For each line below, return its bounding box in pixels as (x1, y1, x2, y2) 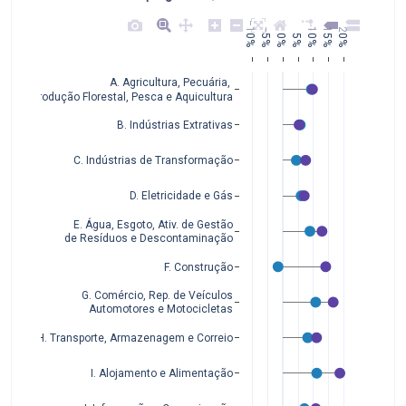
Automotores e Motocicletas (88, 303, 233, 316)
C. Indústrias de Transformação (72, 154, 233, 168)
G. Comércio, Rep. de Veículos (81, 289, 233, 303)
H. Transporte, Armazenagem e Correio (36, 332, 233, 345)
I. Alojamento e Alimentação (90, 367, 233, 381)
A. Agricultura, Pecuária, (109, 76, 233, 90)
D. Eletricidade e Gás (129, 189, 233, 203)
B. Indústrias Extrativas (116, 119, 233, 132)
